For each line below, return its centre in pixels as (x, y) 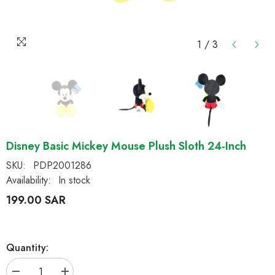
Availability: (29, 180)
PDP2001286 (62, 165)
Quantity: (27, 247)
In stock (74, 180)
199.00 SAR (36, 200)
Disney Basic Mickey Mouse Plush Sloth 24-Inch (126, 146)
